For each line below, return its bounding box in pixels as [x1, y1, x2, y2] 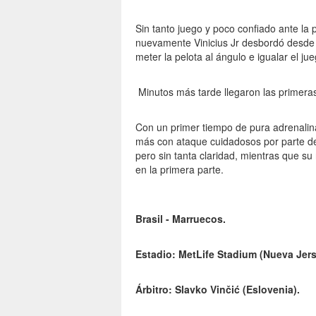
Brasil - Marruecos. [135, 212, 226, 226]
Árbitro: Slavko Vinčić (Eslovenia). [135, 282, 300, 296]
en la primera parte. [135, 162, 224, 176]
